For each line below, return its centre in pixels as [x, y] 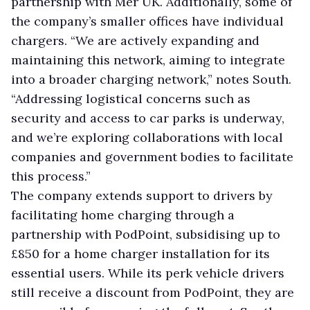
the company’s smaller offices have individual [147, 21]
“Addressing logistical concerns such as [131, 98]
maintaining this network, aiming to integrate [148, 60]
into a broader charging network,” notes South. [151, 79]
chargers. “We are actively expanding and [135, 40]
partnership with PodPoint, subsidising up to [146, 234]
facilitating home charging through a [123, 215]
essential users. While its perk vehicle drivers [148, 273]
